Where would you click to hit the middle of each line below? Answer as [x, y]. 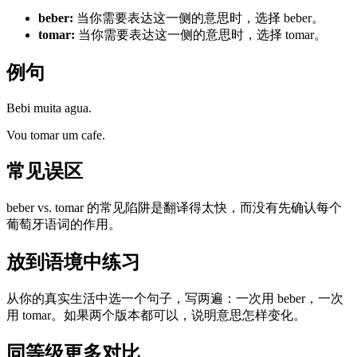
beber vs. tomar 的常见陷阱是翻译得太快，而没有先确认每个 [174, 207]
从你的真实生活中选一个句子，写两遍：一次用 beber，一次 [175, 298]
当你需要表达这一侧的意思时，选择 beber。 [200, 18]
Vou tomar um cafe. [56, 135]
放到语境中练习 [73, 262]
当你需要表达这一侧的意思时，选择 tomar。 [202, 35]
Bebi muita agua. [49, 108]
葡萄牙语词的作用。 [64, 224]
